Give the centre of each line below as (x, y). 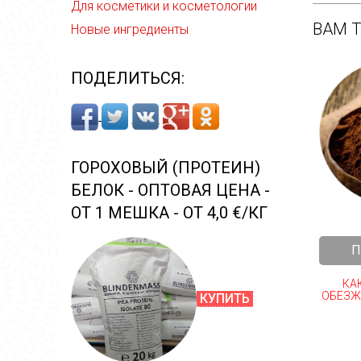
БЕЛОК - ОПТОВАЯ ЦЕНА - (170, 190)
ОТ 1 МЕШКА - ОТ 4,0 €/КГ (169, 213)
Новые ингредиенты (130, 29)
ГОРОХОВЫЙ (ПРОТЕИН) (166, 168)
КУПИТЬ (225, 299)
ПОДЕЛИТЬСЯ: (128, 78)
